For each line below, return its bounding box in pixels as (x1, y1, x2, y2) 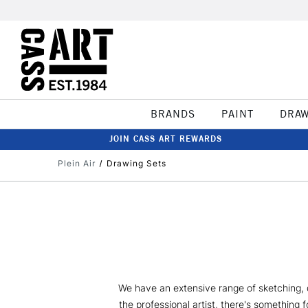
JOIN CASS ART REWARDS (109, 133, 222, 144)
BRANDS (150, 107, 195, 120)
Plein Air (58, 158, 96, 168)
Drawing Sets (106, 158, 166, 168)
